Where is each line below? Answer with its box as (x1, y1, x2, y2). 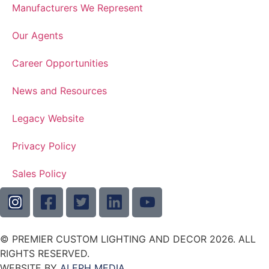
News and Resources (12, 84, 107, 97)
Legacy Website (12, 112, 84, 124)
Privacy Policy (12, 139, 76, 152)
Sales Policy (12, 167, 67, 180)
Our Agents (12, 29, 63, 41)
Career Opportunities (12, 56, 108, 69)
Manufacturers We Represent (12, 1, 143, 14)
